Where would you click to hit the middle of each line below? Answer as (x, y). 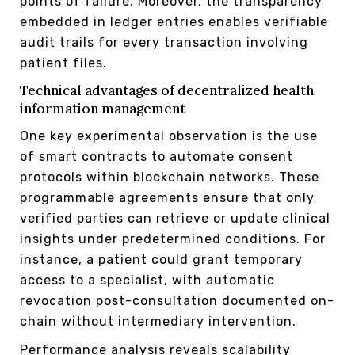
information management (103, 108)
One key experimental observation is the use (169, 136)
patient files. (63, 63)
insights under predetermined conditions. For (173, 239)
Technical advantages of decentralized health (167, 90)
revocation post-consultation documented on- (177, 300)
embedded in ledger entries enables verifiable (174, 21)
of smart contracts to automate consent (157, 156)
